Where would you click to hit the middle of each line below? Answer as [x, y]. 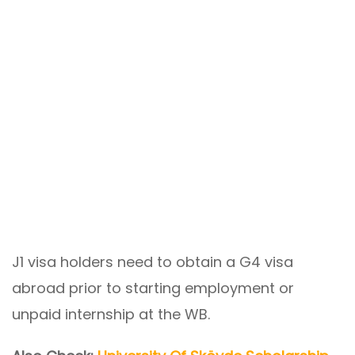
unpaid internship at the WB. [111, 315]
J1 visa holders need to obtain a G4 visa [153, 262]
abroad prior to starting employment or [153, 288]
